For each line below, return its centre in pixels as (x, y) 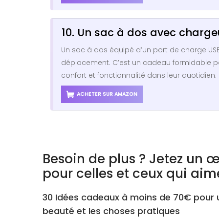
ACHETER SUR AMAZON (107, 94)
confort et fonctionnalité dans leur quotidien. (139, 75)
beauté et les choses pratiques (111, 211)
